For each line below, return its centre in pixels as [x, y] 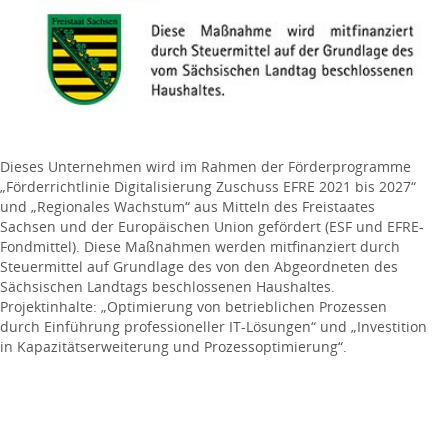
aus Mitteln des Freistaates [284, 206]
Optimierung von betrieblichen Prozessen [247, 306]
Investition [392, 326]
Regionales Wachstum [111, 206]
